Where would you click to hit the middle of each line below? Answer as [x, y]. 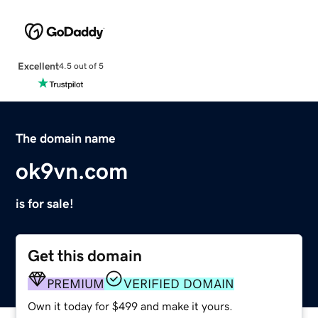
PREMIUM [76, 284]
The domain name [66, 138]
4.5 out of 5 [81, 66]
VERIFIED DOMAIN [179, 284]
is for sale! [45, 203]
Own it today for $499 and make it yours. [131, 306]
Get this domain [85, 256]
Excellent [38, 66]
